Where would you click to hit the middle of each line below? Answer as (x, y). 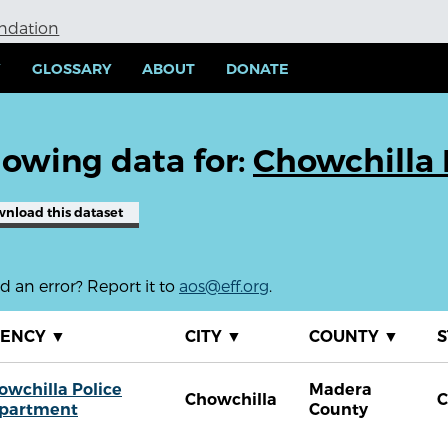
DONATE (258, 69)
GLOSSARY (71, 69)
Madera (340, 390)
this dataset (83, 213)
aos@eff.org (224, 286)
